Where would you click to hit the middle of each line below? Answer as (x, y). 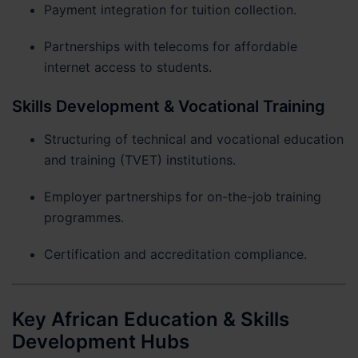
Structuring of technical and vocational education (194, 139)
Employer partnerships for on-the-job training (183, 196)
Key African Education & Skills (151, 319)
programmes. (84, 217)
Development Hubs (101, 341)
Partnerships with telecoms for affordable (171, 46)
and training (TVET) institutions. (140, 159)
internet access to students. (128, 67)
